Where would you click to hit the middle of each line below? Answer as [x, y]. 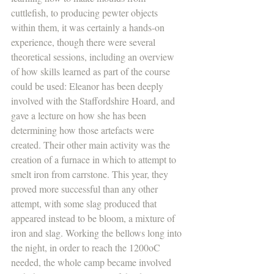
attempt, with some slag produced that [85, 203]
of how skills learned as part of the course [92, 71]
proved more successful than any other [86, 188]
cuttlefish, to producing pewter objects [86, 12]
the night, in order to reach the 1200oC [87, 247]
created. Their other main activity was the [92, 144]
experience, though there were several [84, 42]
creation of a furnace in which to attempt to [95, 159]
